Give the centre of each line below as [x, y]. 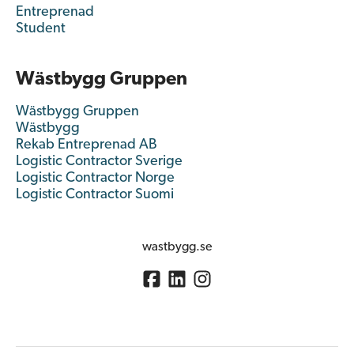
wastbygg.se [177, 247]
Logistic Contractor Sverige [99, 162]
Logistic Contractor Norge [95, 178]
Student [41, 29]
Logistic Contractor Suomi [95, 195]
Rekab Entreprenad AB [87, 145]
